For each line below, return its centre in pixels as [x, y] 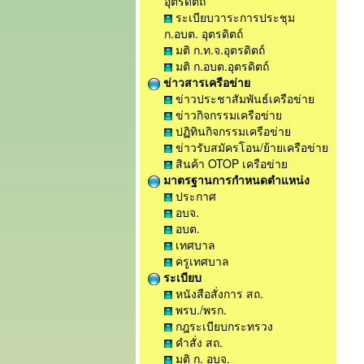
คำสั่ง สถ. [197, 342]
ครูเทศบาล [201, 261]
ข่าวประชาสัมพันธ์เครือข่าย [243, 98]
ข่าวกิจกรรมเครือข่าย [227, 115]
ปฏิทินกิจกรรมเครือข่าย [232, 131]
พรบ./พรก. [199, 310]
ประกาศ [194, 196]
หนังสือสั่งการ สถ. [218, 293]
